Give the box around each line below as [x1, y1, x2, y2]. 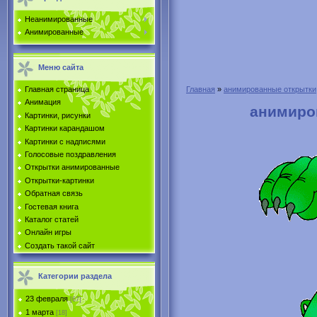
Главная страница [25, 85, 89, 93]
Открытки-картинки [25, 175, 94, 185]
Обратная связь [25, 189, 83, 198]
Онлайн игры [25, 228, 71, 237]
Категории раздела [38, 272, 112, 280]
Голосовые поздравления [25, 149, 116, 158]
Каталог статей [25, 214, 79, 224]
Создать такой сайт [25, 241, 95, 250]
